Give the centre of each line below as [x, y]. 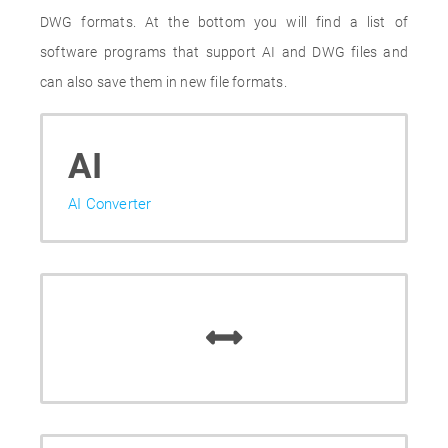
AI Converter [110, 204]
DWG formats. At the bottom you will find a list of [224, 22]
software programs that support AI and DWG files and [224, 52]
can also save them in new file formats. [163, 82]
